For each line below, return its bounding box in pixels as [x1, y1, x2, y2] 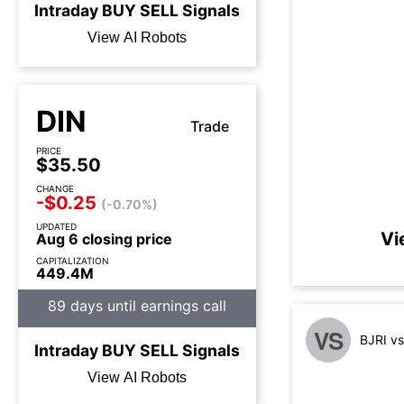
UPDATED [36, 221, 77, 232]
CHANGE [36, 183, 74, 194]
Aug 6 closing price [36, 230, 172, 248]
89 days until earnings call [48, 297, 226, 315]
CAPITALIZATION [36, 255, 109, 266]
